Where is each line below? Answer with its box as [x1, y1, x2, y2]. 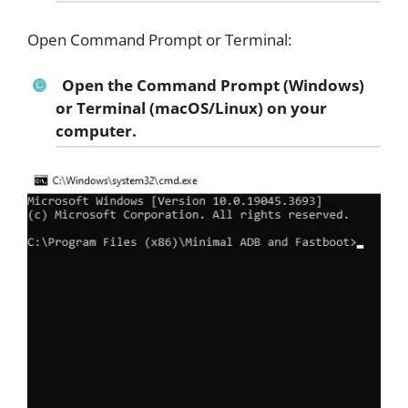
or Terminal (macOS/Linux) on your [56, 97, 327, 119]
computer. [56, 120, 137, 142]
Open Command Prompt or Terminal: [27, 28, 291, 50]
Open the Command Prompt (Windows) [61, 75, 364, 97]
